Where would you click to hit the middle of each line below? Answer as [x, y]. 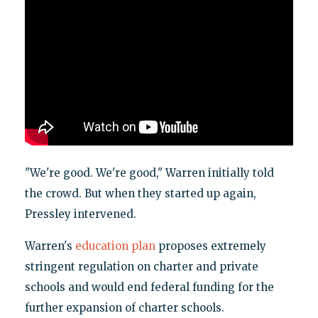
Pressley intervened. [80, 214]
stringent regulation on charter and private [141, 267]
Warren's [50, 246]
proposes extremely [210, 246]
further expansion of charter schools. [124, 308]
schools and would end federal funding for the [149, 287]
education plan [115, 246]
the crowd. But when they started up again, [140, 194]
